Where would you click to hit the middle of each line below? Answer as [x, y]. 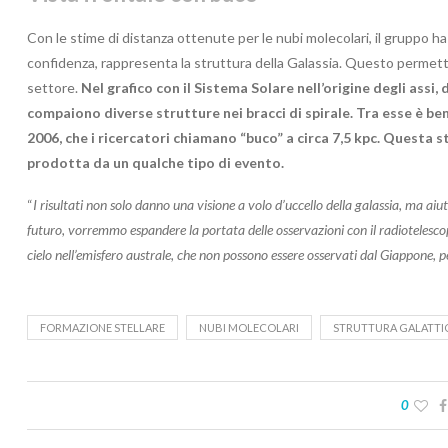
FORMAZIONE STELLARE [102, 327]
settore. [54, 87]
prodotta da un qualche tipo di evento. [155, 162]
